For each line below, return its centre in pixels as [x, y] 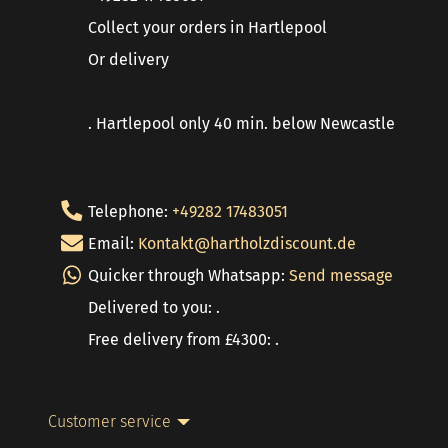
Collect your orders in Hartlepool [207, 27]
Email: [113, 243]
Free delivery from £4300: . [183, 339]
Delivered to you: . [154, 307]
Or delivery [128, 59]
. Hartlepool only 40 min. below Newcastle [241, 123]
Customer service [109, 421]
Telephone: [130, 211]
